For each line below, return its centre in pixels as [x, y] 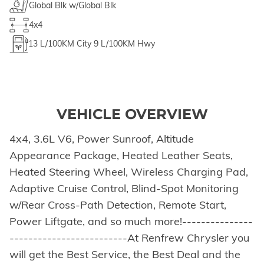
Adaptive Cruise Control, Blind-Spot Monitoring [124, 188]
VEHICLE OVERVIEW [132, 114]
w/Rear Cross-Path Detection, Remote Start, [118, 204]
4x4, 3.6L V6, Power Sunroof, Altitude [102, 138]
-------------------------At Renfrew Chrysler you [129, 237]
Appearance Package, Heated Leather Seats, [121, 155]
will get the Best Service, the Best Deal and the [125, 254]
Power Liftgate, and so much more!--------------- [131, 221]
